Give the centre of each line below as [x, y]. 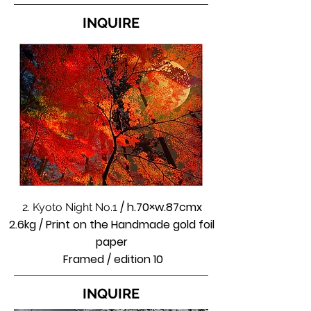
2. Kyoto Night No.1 [71, 207]
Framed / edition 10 [112, 259]
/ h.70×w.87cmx [161, 207]
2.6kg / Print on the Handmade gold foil [112, 225]
